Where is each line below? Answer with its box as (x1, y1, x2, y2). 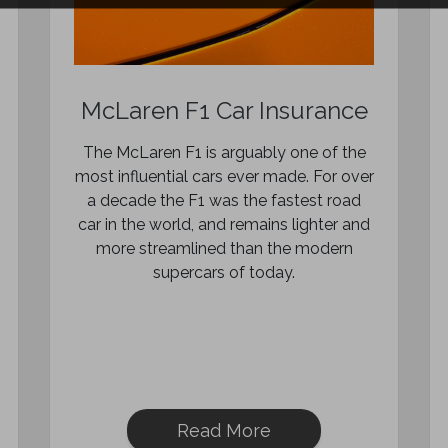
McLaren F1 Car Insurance (80, 96, 368, 125)
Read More (177, 420, 271, 441)
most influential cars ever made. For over (74, 167, 374, 186)
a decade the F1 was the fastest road (87, 191, 361, 210)
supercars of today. (153, 263, 295, 282)
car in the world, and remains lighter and (78, 215, 370, 234)
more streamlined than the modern (95, 239, 353, 258)
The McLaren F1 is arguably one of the (82, 143, 366, 162)
